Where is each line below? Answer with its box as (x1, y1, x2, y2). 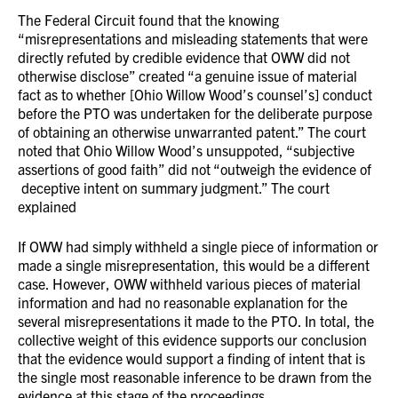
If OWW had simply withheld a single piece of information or (18, 237, 378, 255)
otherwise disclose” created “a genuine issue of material (18, 67, 357, 84)
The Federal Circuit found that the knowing (18, 11, 279, 28)
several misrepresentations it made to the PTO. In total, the (18, 312, 374, 330)
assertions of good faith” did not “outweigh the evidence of (18, 160, 371, 178)
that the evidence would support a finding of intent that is (18, 349, 365, 367)
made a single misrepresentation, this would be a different (18, 256, 370, 274)
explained (18, 197, 76, 215)
